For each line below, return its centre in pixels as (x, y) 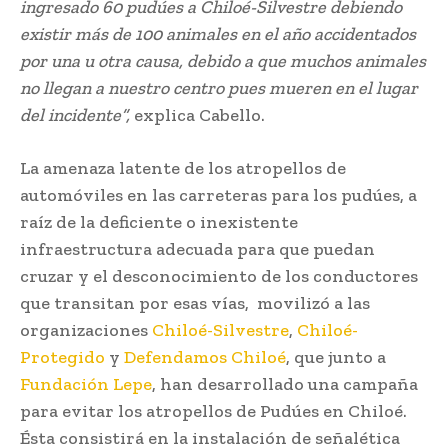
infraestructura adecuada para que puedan (197, 248)
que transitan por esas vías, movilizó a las (195, 302)
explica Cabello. (197, 114)
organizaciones (86, 329)
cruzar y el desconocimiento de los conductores (219, 275)
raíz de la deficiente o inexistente (159, 221)
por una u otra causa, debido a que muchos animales (223, 60)
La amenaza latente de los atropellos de (183, 167)
